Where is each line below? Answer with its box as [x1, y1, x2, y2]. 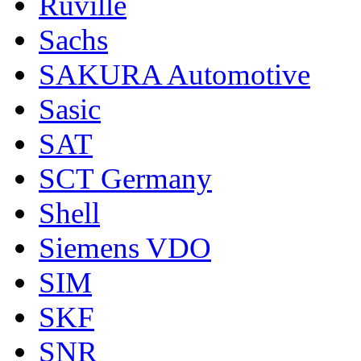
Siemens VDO [39, 230, 211, 264]
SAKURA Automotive [39, 57, 310, 91]
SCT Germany [39, 161, 212, 195]
